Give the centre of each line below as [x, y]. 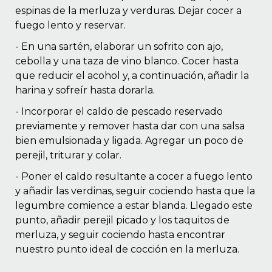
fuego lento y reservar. [70, 25]
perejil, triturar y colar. [68, 155]
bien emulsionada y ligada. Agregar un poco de [129, 141]
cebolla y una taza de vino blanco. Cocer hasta [127, 61]
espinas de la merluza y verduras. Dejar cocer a [128, 11]
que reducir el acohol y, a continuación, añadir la [132, 76]
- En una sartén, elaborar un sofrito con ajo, [119, 47]
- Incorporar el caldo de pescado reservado [119, 112]
